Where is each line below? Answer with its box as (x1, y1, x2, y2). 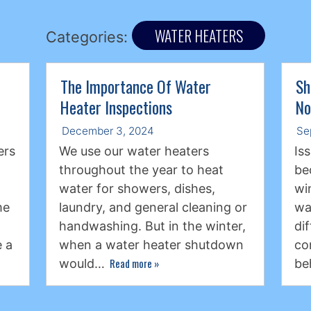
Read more (110, 255, 155, 271)
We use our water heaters (59, 143, 210, 158)
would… (59, 255, 109, 271)
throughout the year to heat (59, 162, 224, 177)
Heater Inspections (60, 95, 173, 120)
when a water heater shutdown (59, 237, 244, 252)
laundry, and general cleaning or (59, 199, 248, 215)
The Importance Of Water (60, 74, 212, 99)
